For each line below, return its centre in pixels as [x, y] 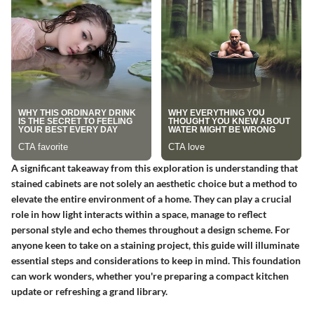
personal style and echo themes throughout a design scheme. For [151, 229]
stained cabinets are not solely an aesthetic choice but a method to [154, 183]
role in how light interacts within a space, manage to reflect [139, 214]
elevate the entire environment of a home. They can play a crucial [151, 198]
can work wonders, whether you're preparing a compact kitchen [150, 275]
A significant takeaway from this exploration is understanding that [155, 168]
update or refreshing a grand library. [89, 291]
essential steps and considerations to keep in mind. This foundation [156, 260]
